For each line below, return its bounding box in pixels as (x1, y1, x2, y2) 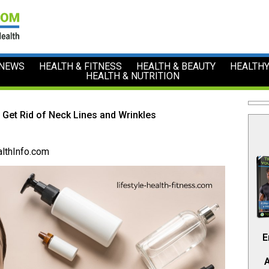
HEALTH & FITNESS (38, 61, 122, 73)
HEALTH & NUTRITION (86, 70, 180, 82)
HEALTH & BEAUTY (136, 61, 216, 73)
